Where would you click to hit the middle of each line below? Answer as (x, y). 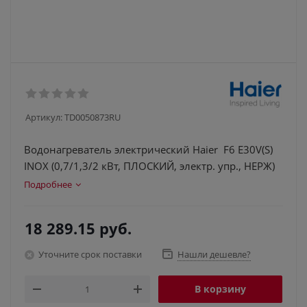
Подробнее (48, 184)
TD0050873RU (93, 117)
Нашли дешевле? (214, 254)
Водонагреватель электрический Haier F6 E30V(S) (148, 149)
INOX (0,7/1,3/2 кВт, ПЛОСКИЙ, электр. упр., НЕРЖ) (149, 166)
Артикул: (44, 117)
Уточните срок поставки (90, 254)
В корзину (220, 289)
